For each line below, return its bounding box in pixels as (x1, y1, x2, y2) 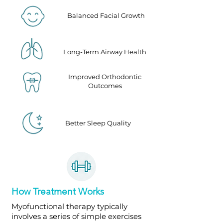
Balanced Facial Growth (67, 11, 145, 19)
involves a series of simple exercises (11, 212, 141, 221)
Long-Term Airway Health (63, 48, 146, 56)
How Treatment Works (11, 186, 104, 197)
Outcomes (88, 82, 122, 90)
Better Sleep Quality (65, 119, 131, 127)
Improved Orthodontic (68, 73, 141, 81)
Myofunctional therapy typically (11, 202, 127, 211)
